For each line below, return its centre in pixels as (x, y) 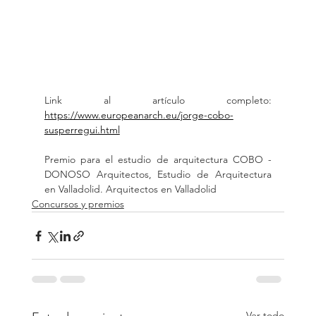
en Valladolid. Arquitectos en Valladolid (130, 189)
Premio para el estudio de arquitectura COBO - (158, 160)
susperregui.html (82, 130)
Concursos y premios (78, 204)
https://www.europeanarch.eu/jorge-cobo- (139, 115)
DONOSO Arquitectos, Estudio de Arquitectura (158, 175)
